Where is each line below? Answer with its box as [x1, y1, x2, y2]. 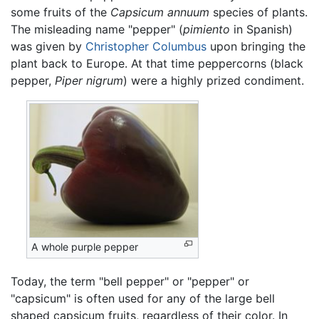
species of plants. [209, 4, 308, 19]
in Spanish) [230, 21, 293, 36]
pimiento [183, 21, 230, 36]
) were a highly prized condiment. [123, 73, 304, 88]
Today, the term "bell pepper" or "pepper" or [11, 274, 249, 289]
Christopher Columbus [85, 38, 206, 53]
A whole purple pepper [31, 240, 139, 253]
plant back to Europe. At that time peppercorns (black [11, 56, 303, 70]
